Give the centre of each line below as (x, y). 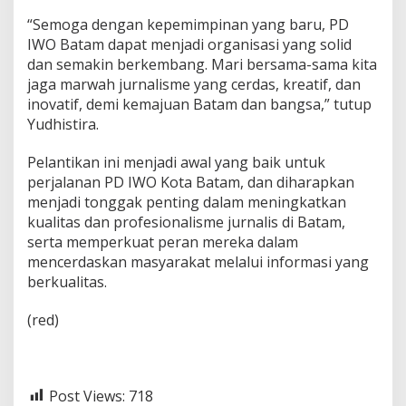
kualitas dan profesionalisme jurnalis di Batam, (186, 222)
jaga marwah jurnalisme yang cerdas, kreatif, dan (194, 84)
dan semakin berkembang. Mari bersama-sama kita (202, 64)
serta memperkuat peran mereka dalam (163, 242)
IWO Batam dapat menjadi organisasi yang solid (189, 44)
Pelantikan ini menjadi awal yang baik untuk (176, 162)
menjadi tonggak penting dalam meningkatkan (187, 202)
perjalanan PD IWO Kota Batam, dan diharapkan (191, 182)
